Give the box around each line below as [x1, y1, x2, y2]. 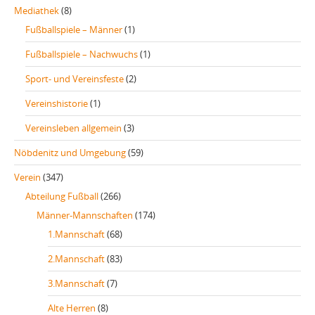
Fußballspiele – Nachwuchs [25, 48, 138, 61]
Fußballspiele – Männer [25, 23, 122, 37]
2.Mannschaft [48, 252, 105, 266]
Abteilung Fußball [25, 190, 98, 203]
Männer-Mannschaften [37, 209, 133, 222]
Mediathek [14, 4, 59, 18]
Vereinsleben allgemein [25, 122, 122, 135]
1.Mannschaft [48, 228, 105, 241]
